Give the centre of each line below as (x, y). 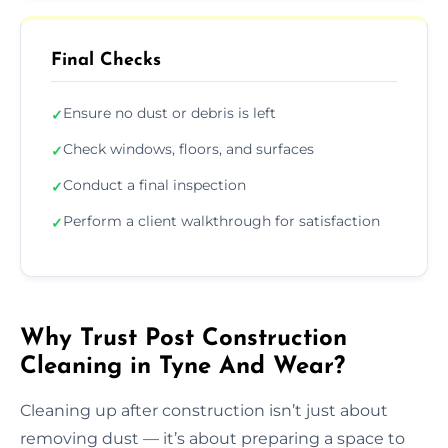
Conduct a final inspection (154, 184)
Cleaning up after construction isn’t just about (204, 410)
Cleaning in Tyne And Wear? (182, 366)
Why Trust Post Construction (183, 338)
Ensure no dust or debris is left (169, 112)
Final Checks (106, 60)
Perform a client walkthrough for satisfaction (221, 220)
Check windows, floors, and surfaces (188, 148)
